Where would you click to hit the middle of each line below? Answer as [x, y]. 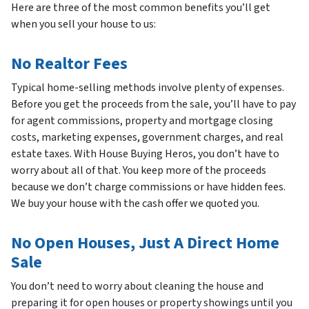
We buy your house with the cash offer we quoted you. [135, 204]
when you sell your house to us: [83, 24]
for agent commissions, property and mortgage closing [142, 121]
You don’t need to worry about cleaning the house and [137, 287]
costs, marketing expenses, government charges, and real [147, 138]
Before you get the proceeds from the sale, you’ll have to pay [153, 104]
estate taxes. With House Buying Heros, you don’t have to [145, 154]
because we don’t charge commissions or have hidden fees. [148, 187]
